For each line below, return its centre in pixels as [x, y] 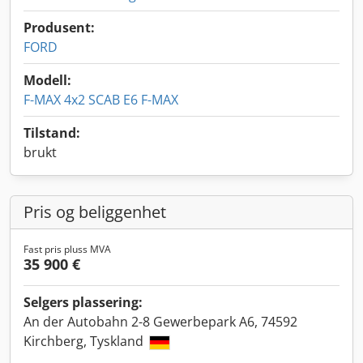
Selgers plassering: [83, 302]
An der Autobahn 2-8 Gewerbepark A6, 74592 [160, 322]
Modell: [47, 80]
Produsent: [59, 28]
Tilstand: [52, 133]
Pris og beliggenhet [95, 212]
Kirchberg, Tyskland [85, 341]
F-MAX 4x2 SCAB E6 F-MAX [101, 100]
